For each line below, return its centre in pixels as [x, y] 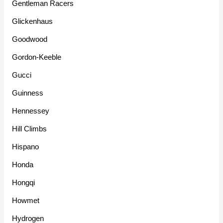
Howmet [26, 201]
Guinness [28, 93]
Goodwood [30, 39]
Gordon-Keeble [37, 57]
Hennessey [31, 111]
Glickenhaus [33, 21]
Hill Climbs [30, 129]
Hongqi [24, 183]
